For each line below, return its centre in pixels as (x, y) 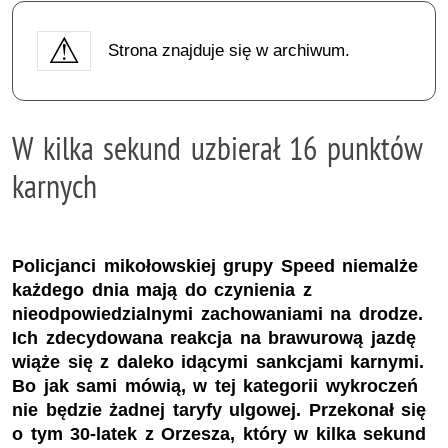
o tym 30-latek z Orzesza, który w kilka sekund (219, 434)
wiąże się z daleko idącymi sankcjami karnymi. (218, 362)
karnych (54, 185)
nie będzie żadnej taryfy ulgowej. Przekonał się (219, 410)
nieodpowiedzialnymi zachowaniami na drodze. (217, 314)
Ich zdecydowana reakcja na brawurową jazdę (214, 338)
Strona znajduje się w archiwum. (228, 50)
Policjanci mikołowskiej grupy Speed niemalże (215, 266)
